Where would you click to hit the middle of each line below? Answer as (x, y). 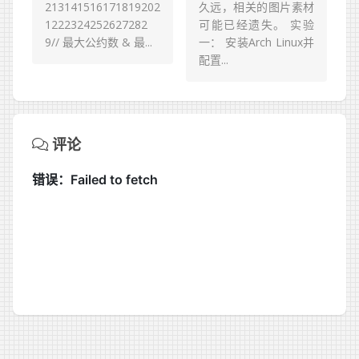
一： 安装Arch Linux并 (256, 42)
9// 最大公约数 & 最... (99, 42)
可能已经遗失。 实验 (256, 25)
